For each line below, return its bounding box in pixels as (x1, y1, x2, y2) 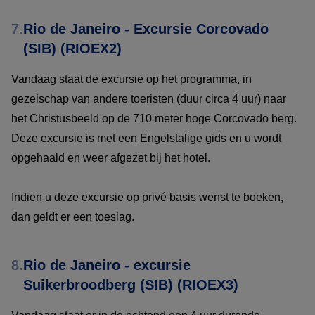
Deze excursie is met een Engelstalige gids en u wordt (11, 132, 281, 145)
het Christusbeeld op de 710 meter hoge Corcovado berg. (11, 112, 297, 125)
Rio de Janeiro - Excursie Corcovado (23, 21, 269, 37)
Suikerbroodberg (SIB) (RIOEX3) (23, 277, 238, 293)
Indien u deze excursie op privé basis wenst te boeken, (11, 191, 283, 204)
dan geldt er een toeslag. (11, 211, 137, 224)
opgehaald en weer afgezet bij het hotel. (11, 152, 213, 165)
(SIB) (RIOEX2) (23, 41, 122, 57)
